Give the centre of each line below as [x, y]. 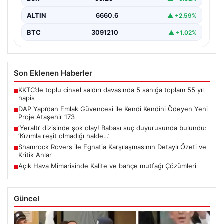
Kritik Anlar [35, 155]
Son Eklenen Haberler [53, 73]
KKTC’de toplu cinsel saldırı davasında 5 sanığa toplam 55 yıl [111, 90]
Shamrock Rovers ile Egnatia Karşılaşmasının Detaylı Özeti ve [112, 147]
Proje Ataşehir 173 [47, 117]
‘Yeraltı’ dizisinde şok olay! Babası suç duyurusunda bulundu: [113, 128]
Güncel [27, 199]
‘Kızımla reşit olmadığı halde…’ [64, 136]
